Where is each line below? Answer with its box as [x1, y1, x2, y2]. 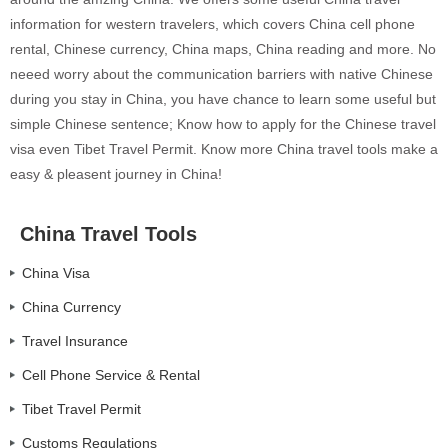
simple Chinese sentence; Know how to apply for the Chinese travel [10, 116, 436, 133]
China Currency [22, 299, 121, 316]
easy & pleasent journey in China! [10, 166, 222, 183]
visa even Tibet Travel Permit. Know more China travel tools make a [10, 141, 438, 158]
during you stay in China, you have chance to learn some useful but [10, 91, 436, 108]
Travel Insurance [22, 333, 128, 350]
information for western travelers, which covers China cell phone [10, 16, 415, 33]
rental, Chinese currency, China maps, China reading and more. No [10, 41, 436, 58]
